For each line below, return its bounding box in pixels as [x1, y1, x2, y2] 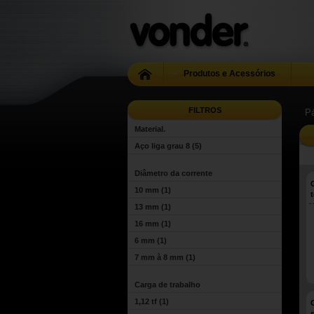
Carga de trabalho [135, 280, 200, 289]
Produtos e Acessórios [181, 69, 275, 78]
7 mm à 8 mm [135, 253, 184, 261]
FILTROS [188, 106, 221, 114]
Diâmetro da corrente [135, 169, 212, 177]
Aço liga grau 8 [135, 142, 190, 150]
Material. [135, 125, 165, 133]
